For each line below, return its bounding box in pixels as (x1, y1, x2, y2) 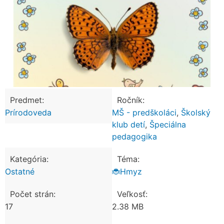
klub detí (112, 119, 145, 129)
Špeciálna (149, 119, 186, 129)
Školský (181, 107, 210, 117)
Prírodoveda (5, 107, 51, 117)
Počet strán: (10, 189, 55, 199)
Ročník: (117, 95, 144, 105)
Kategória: (10, 154, 48, 164)
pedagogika (112, 131, 157, 141)
